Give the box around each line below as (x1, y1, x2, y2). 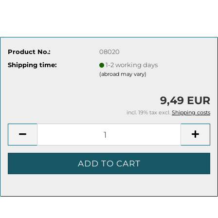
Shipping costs (172, 109, 210, 116)
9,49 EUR (160, 94, 210, 107)
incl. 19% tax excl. (127, 109, 172, 116)
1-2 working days (106, 60, 158, 69)
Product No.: (8, 47, 50, 55)
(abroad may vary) (99, 70, 147, 77)
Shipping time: (8, 60, 56, 69)
